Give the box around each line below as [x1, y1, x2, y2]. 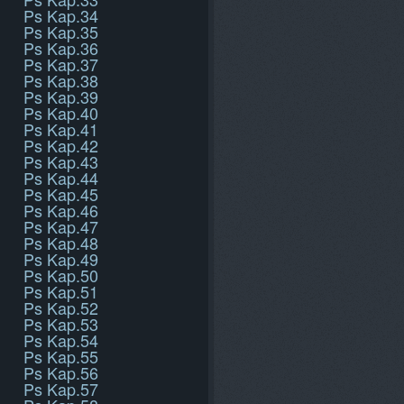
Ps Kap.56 [23, 361, 98, 384]
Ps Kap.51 [23, 280, 98, 303]
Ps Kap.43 [23, 150, 98, 173]
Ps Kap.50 [23, 263, 98, 287]
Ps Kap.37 [23, 52, 98, 76]
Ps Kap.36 [23, 36, 98, 60]
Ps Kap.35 [23, 20, 98, 43]
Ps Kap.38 [23, 69, 98, 92]
